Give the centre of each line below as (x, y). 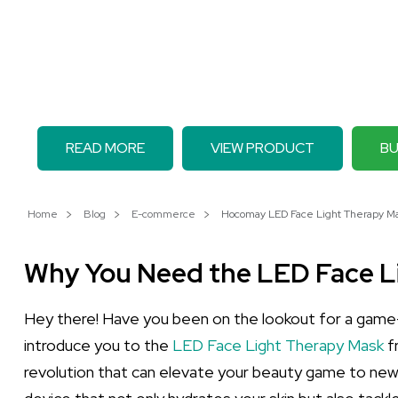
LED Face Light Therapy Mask (278, 345)
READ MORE (105, 148)
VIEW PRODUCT (263, 148)
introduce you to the (98, 345)
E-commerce (163, 214)
